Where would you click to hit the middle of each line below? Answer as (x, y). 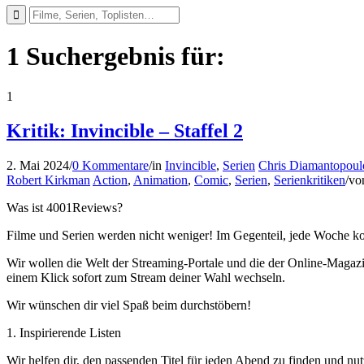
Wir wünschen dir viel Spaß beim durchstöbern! (129, 305)
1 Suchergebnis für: (116, 56)
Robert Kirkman (48, 180)
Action (110, 180)
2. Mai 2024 (38, 165)
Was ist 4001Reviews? (65, 207)
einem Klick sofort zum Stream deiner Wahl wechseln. (146, 277)
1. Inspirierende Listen (64, 332)
